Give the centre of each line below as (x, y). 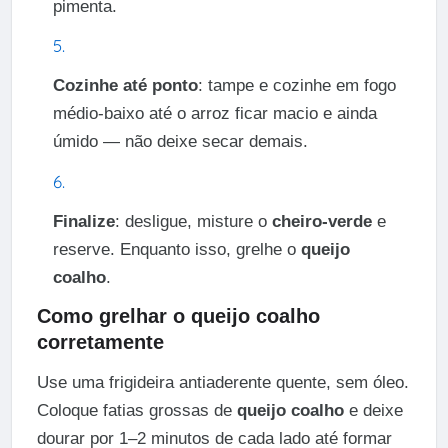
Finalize (83, 221)
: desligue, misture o (193, 221)
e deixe (373, 410)
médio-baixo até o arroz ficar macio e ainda (214, 114)
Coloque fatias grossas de (136, 410)
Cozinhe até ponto (125, 86)
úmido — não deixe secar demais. (180, 142)
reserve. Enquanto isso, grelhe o (176, 249)
